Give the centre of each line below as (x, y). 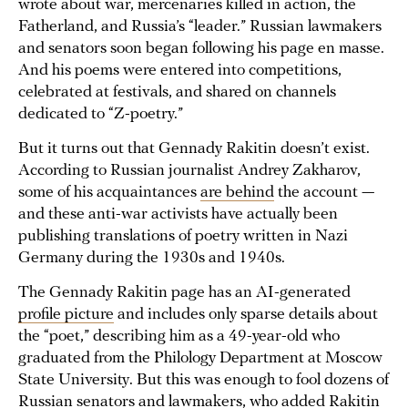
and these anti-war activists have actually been (178, 215)
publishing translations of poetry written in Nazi (183, 237)
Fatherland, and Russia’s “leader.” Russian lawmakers (200, 27)
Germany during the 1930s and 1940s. (153, 259)
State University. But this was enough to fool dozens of (204, 381)
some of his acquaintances (109, 193)
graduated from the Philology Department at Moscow (200, 359)
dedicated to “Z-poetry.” (102, 115)
